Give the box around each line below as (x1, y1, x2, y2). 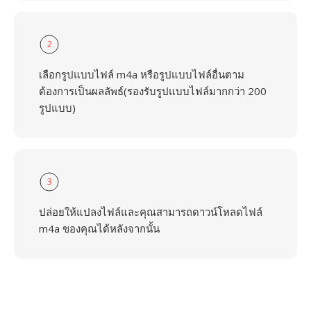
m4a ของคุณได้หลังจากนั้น (39, 221, 160, 235)
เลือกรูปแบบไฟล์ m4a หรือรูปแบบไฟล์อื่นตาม (39, 67, 244, 81)
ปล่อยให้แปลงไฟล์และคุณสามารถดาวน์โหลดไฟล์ (39, 205, 262, 219)
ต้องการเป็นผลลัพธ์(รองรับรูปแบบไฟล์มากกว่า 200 (39, 84, 267, 98)
